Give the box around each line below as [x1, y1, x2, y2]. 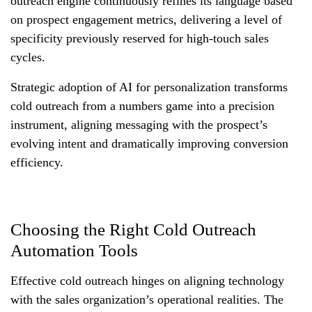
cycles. [10, 49, 45, 64]
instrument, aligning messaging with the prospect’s [10, 117, 267, 132]
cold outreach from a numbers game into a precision [10, 98, 274, 113]
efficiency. [10, 155, 63, 169]
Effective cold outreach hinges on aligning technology [10, 273, 284, 288]
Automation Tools [10, 240, 138, 260]
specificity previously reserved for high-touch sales [10, 31, 269, 45]
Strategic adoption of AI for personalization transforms [10, 79, 288, 94]
